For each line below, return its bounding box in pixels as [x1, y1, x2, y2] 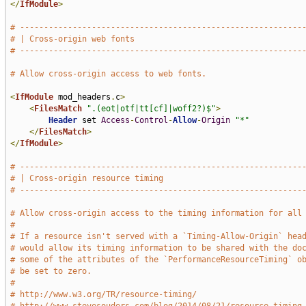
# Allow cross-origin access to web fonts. [10, 69, 206, 79]
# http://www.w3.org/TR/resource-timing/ [10, 290, 197, 299]
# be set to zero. [10, 266, 92, 276]
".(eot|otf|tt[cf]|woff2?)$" [86, 104, 216, 113]
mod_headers [53, 92, 111, 102]
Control [134, 115, 168, 125]
